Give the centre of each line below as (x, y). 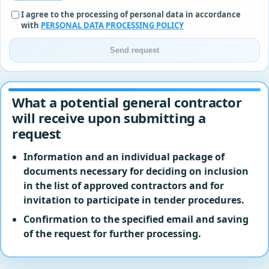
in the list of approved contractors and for (124, 185)
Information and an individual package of (124, 156)
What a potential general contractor (127, 102)
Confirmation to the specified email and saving (136, 219)
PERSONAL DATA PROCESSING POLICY (112, 25)
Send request (134, 50)
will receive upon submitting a (109, 117)
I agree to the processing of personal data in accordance (131, 14)
